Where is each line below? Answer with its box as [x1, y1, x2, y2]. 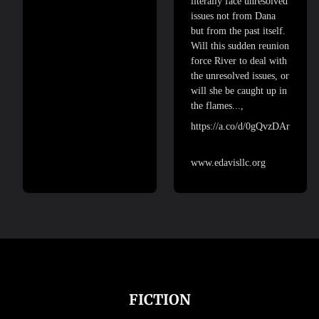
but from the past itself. [191, 25, 286, 36]
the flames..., [191, 100, 244, 111]
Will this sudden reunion [191, 40, 289, 51]
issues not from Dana [191, 10, 276, 21]
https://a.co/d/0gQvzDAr [191, 120, 290, 132]
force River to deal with [191, 55, 287, 66]
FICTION [128, 290, 191, 308]
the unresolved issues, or [191, 70, 289, 81]
